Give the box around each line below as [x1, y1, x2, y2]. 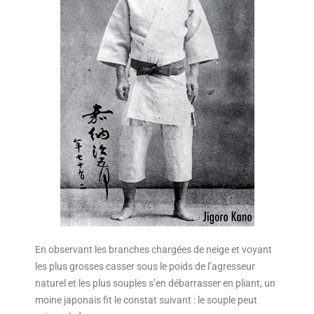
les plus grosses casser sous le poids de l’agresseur [35, 261, 255, 273]
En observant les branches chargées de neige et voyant [35, 244, 272, 256]
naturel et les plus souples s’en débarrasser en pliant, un [35, 278, 275, 289]
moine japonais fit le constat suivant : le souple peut [35, 294, 257, 306]
